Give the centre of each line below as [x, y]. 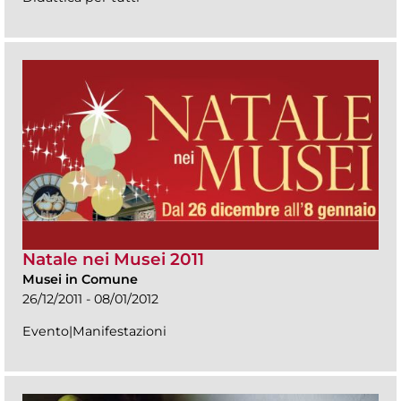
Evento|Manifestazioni [94, 332]
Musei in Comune [80, 280]
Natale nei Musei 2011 [113, 260]
